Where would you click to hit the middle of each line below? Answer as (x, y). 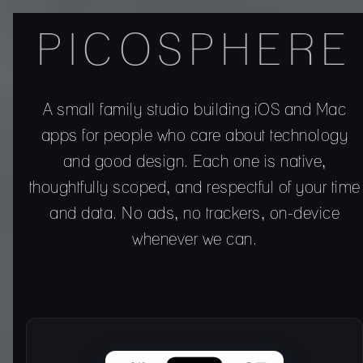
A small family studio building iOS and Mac (194, 110)
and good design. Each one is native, (194, 162)
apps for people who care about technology (194, 136)
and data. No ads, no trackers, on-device (194, 214)
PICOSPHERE (194, 52)
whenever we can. (194, 240)
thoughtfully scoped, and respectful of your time (194, 188)
